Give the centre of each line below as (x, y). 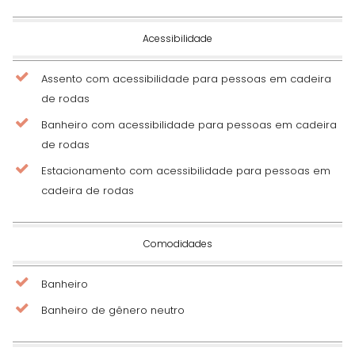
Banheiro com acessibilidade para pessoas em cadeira (189, 124)
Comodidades (177, 243)
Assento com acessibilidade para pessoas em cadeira (186, 78)
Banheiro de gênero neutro (113, 310)
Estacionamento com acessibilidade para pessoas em (186, 170)
